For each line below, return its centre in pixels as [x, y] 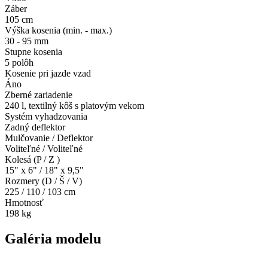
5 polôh [19, 63]
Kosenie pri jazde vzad [48, 74]
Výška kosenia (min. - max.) [58, 31]
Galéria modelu [53, 239]
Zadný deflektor [35, 127]
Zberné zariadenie [39, 95]
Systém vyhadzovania [46, 117]
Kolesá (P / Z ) [32, 160]
